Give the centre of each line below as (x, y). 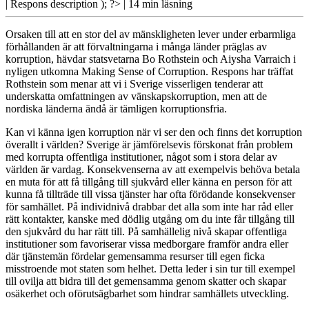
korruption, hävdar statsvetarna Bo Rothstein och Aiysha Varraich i (151, 59)
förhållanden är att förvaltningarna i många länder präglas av (136, 47)
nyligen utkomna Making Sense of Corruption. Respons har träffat (149, 72)
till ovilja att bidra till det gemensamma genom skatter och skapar (146, 281)
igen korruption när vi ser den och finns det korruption (183, 132)
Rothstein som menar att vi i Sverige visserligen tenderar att (134, 84)
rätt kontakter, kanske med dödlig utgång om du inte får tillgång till (150, 219)
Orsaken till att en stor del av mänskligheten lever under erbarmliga (151, 34)
